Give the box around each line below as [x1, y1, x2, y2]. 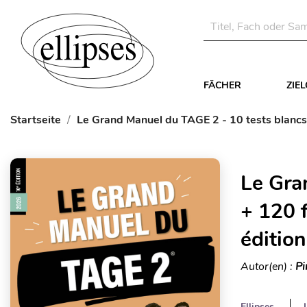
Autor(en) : [240, 259, 295, 274]
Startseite [10, 112, 61, 127]
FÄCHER [204, 79, 241, 92]
